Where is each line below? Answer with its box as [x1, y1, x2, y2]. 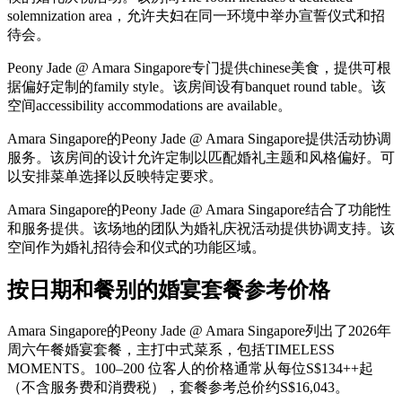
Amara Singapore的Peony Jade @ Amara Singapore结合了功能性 [7, 201, 391, 217]
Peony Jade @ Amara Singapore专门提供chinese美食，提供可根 [7, 59, 391, 75]
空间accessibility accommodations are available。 [7, 97, 292, 113]
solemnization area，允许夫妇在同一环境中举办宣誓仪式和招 [7, 7, 385, 23]
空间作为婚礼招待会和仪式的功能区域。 [7, 239, 266, 255]
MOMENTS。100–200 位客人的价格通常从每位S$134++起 [7, 360, 373, 376]
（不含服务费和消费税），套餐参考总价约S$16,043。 [7, 379, 349, 395]
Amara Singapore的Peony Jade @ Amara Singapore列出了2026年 [7, 322, 391, 338]
